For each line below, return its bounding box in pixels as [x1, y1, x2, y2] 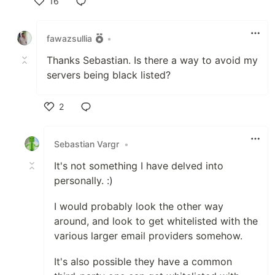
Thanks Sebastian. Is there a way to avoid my [47, 54, 258, 66]
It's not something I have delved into [54, 160, 223, 172]
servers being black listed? [47, 69, 171, 81]
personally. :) [54, 174, 113, 187]
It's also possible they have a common [54, 255, 232, 268]
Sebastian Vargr [54, 138, 119, 149]
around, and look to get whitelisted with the [54, 215, 258, 227]
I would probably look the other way [54, 200, 223, 212]
